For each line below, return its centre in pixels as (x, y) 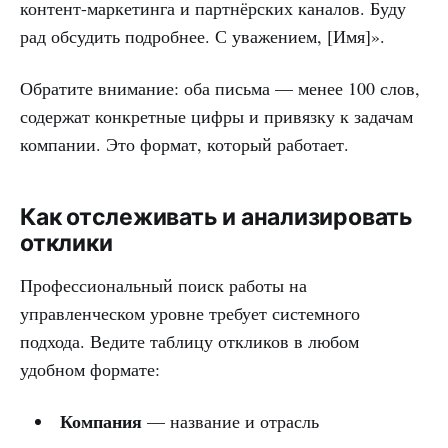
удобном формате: (90, 368)
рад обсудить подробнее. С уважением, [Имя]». (202, 35)
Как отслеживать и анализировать (216, 216)
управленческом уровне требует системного (190, 312)
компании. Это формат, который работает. (184, 143)
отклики (66, 242)
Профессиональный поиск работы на (163, 284)
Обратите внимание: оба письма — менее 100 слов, (220, 87)
